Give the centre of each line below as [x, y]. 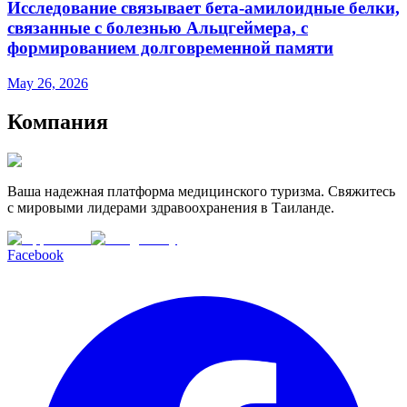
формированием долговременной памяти [170, 48]
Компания [58, 122]
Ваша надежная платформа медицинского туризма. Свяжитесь [201, 191]
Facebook [35, 254]
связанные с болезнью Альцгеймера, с [158, 28]
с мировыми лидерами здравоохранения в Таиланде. [171, 207]
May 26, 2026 [48, 84]
